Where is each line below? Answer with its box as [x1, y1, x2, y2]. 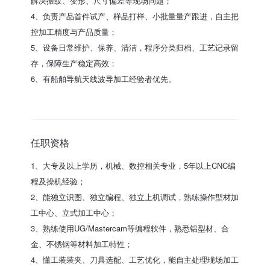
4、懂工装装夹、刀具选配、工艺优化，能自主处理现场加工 [31, 254, 239, 266]
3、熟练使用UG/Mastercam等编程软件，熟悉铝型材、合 [31, 222, 230, 234]
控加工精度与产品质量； [31, 25, 118, 37]
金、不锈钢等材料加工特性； [31, 238, 133, 250]
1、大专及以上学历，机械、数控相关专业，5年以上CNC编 [31, 160, 236, 172]
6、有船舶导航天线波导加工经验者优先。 [31, 72, 177, 84]
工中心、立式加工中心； [31, 207, 118, 219]
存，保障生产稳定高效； [31, 57, 118, 69]
